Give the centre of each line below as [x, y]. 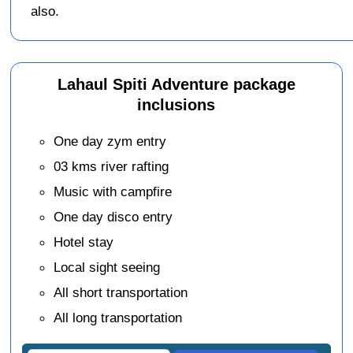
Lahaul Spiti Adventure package [176, 84]
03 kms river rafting [111, 167]
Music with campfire [113, 192]
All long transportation [118, 318]
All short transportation [121, 293]
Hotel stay [84, 242]
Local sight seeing [107, 268]
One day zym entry [110, 141]
